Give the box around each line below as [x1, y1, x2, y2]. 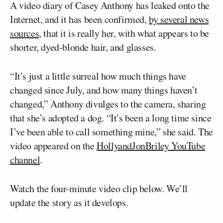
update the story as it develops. [10, 196, 128, 209]
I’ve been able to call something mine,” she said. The [10, 125, 213, 138]
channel [10, 153, 40, 166]
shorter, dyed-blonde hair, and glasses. [10, 40, 156, 54]
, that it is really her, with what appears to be [39, 26, 210, 40]
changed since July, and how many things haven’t [10, 83, 198, 97]
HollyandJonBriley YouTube [97, 139, 206, 152]
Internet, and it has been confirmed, [10, 12, 149, 26]
